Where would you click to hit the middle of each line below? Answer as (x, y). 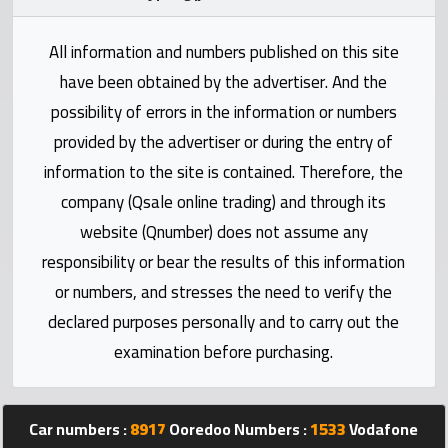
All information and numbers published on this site (223, 51)
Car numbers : (80, 428)
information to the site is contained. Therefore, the (224, 171)
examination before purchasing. (224, 351)
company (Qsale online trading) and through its (224, 201)
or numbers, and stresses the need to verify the (224, 291)
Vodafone (382, 428)
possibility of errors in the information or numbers (223, 111)
